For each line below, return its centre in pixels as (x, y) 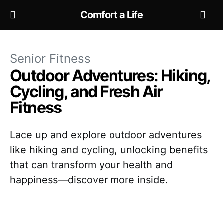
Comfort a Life (111, 15)
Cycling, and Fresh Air (86, 91)
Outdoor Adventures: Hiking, (110, 75)
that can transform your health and (91, 165)
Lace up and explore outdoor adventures (106, 135)
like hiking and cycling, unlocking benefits (109, 150)
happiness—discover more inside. (89, 180)
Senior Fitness (50, 58)
